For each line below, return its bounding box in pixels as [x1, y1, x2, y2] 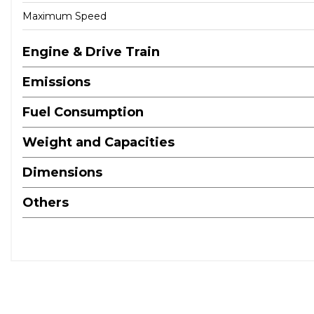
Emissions [22, 74, 90, 90]
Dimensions [22, 164, 102, 180]
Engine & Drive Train [22, 43, 160, 60]
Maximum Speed [22, 9, 107, 22]
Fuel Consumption [22, 104, 144, 120]
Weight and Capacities [22, 134, 175, 150]
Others [22, 194, 69, 210]
